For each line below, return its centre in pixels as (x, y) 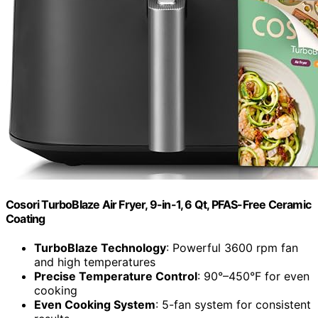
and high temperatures (95, 262)
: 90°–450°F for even (253, 276)
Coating (26, 219)
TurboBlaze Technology (100, 248)
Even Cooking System (95, 305)
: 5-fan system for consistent (233, 305)
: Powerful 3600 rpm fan (232, 248)
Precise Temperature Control (116, 276)
